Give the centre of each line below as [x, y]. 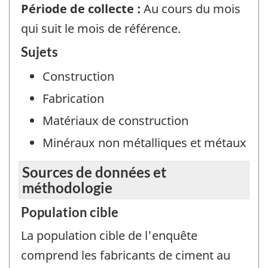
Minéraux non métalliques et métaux [144, 143]
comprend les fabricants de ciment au [126, 255]
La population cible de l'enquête [109, 235]
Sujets [39, 52]
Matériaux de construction [115, 121]
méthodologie [67, 187]
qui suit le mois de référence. [101, 28]
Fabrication [73, 99]
